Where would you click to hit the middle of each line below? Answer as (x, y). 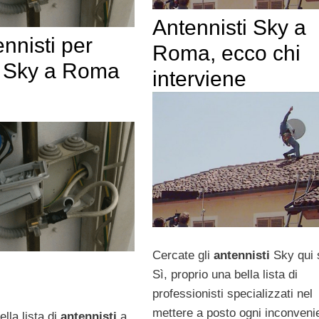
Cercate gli (183, 255)
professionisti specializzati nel (232, 293)
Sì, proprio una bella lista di (225, 274)
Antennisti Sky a (229, 27)
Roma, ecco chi (226, 53)
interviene (199, 78)
